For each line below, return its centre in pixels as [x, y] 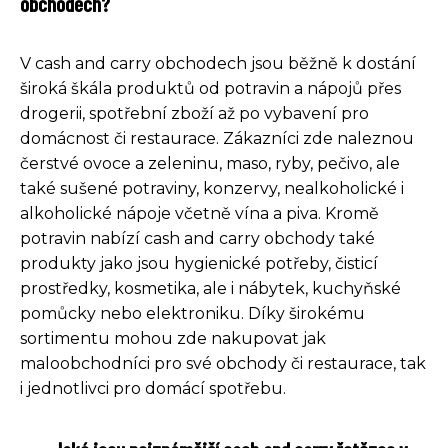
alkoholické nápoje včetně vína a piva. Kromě [199, 213]
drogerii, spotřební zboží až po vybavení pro [194, 113]
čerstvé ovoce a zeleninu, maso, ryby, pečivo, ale [210, 163]
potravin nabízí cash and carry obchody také [197, 238]
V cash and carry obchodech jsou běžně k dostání [218, 63]
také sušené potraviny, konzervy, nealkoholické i [212, 188]
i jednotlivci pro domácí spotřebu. [153, 388]
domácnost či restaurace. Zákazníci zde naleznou [217, 138]
